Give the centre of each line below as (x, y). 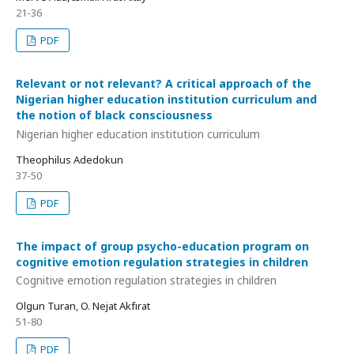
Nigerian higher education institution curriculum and (166, 99)
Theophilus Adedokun (70, 159)
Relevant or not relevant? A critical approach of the (164, 83)
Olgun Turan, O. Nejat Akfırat (83, 306)
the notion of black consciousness (114, 115)
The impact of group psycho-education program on (162, 246)
